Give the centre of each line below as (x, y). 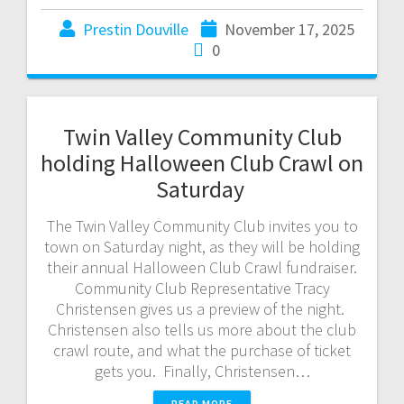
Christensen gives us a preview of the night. (202, 308)
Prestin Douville (135, 29)
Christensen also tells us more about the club (202, 329)
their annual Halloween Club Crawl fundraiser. (202, 267)
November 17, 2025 (289, 29)
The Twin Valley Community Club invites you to (202, 225)
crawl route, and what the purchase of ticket (202, 350)
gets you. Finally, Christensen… (202, 371)
